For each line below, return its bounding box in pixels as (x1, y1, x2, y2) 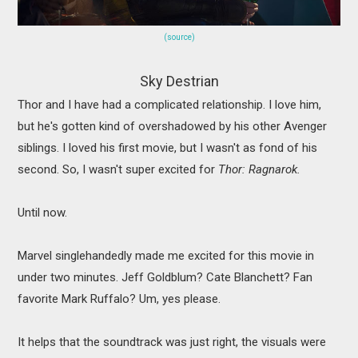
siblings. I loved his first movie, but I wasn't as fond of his (18, 140, 318, 155)
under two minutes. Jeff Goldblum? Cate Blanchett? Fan (18, 269, 313, 284)
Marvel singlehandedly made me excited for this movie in (18, 248, 315, 263)
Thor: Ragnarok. (218, 161, 304, 177)
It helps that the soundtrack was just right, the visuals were (18, 334, 327, 349)
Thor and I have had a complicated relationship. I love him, (18, 97, 322, 112)
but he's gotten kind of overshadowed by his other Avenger (18, 118, 328, 133)
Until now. (18, 205, 68, 220)
